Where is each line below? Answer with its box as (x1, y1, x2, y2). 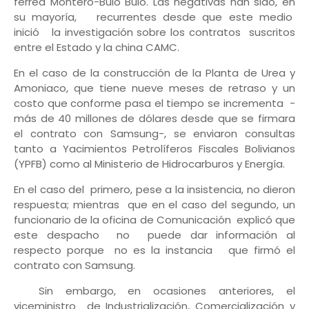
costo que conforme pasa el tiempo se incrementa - (14, 96, 295, 111)
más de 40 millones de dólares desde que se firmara (14, 111, 295, 126)
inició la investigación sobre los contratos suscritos (14, 25, 295, 40)
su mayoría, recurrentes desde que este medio (14, 10, 295, 25)
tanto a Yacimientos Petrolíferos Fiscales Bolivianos (14, 141, 295, 157)
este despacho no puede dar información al (14, 228, 295, 243)
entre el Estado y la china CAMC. (14, 40, 179, 55)
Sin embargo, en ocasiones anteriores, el (14, 283, 295, 299)
